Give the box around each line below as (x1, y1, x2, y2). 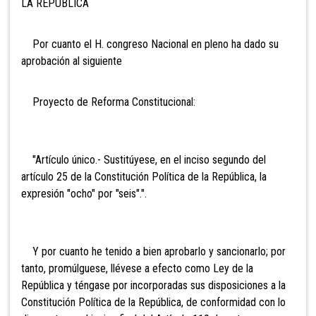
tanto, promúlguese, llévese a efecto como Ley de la (21, 261, 253, 275)
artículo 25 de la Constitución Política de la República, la (21, 169, 267, 183)
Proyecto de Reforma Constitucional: (21, 95, 195, 109)
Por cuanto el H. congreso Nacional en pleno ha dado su (21, 37, 279, 51)
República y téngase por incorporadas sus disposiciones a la (21, 278, 286, 292)
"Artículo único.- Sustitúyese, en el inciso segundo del (21, 152, 266, 166)
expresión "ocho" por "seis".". (21, 186, 147, 200)
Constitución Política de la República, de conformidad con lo (21, 295, 286, 309)
